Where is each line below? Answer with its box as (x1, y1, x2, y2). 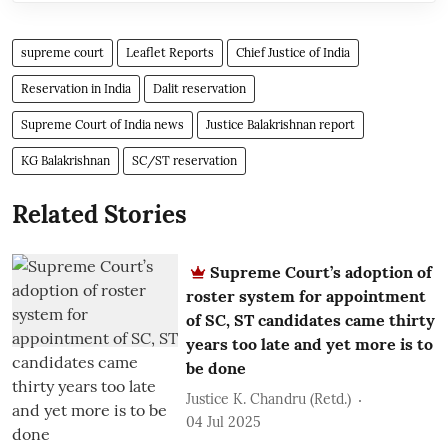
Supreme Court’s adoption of (210, 261, 433, 282)
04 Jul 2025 (186, 412, 262, 431)
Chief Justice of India (236, 44, 350, 60)
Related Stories (12, 198, 187, 230)
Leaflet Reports (126, 44, 214, 60)
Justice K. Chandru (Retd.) (186, 390, 352, 408)
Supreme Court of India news (21, 116, 184, 132)
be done (186, 357, 247, 378)
